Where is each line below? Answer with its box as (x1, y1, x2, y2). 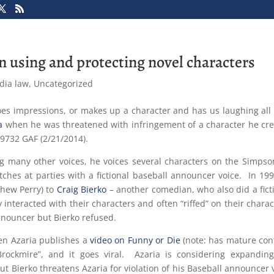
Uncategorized (34, 78, 94, 89)
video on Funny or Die (89, 234, 180, 246)
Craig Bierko (56, 183, 107, 195)
